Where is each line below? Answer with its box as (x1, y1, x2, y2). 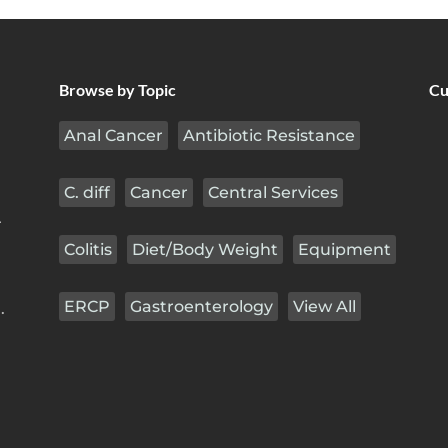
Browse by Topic (59, 80, 176, 99)
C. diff (64, 183, 110, 202)
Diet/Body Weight (132, 240, 278, 259)
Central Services (208, 183, 338, 202)
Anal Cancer (64, 126, 163, 145)
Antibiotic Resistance (183, 126, 355, 145)
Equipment (298, 240, 391, 259)
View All (293, 297, 356, 316)
